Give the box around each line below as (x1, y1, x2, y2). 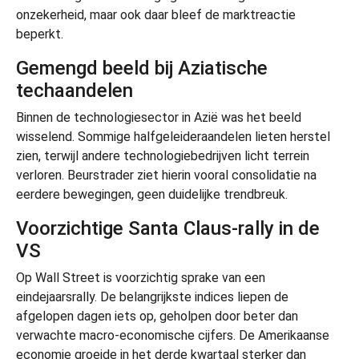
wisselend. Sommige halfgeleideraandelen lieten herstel (16, 128, 330, 144)
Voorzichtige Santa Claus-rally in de (16, 216, 320, 240)
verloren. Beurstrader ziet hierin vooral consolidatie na (16, 167, 317, 183)
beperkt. (16, 26, 63, 42)
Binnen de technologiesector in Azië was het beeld (16, 109, 301, 125)
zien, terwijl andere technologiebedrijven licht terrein (16, 147, 309, 163)
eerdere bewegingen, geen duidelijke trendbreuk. (16, 186, 288, 202)
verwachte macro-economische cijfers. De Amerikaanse (16, 327, 329, 343)
